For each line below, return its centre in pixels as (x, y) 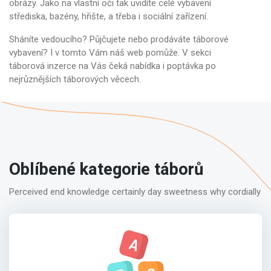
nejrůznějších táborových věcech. (75, 80)
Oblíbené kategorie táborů (106, 169)
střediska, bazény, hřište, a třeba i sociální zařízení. (109, 17)
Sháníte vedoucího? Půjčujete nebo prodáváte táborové (119, 40)
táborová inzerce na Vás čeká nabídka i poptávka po (113, 66)
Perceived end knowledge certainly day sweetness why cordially (135, 191)
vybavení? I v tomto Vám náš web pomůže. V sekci (110, 53)
